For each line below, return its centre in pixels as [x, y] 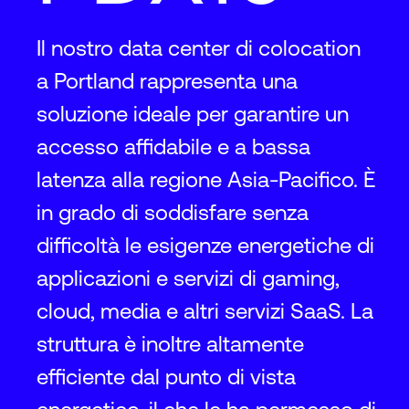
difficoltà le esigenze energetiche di [205, 245]
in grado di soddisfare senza [173, 212]
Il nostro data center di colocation [199, 48]
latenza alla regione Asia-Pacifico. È [206, 179]
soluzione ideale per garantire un [193, 114]
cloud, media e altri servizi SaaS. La [205, 311]
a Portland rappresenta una [167, 81]
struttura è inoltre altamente [170, 344]
